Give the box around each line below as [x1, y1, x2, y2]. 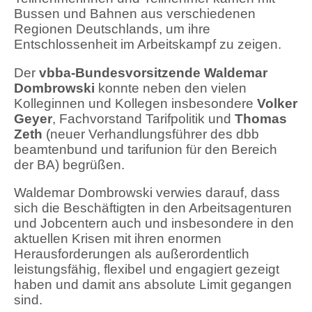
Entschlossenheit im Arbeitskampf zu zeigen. [14, 37, 281, 52]
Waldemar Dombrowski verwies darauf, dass [14, 185, 280, 201]
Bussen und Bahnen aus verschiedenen [14, 6, 256, 22]
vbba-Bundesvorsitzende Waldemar [39, 65, 267, 80]
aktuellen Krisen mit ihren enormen [14, 231, 221, 247]
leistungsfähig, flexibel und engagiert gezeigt [14, 262, 279, 277]
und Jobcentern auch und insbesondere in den [14, 216, 294, 231]
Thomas [235, 111, 287, 126]
